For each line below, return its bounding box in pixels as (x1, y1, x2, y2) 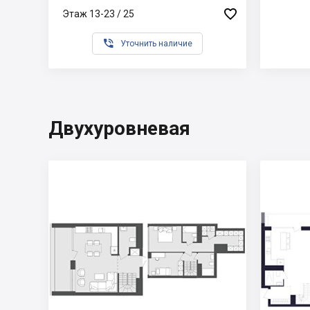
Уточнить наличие (120, 39, 192, 48)
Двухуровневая (48, 117, 190, 140)
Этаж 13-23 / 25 (62, 8, 134, 19)
